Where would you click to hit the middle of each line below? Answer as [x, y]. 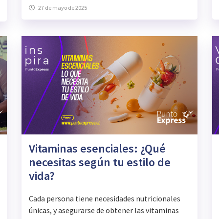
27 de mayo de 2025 [62, 8]
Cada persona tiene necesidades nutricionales [104, 199]
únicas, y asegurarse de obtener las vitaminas [104, 210]
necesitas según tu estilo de [99, 162]
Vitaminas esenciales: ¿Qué [97, 149]
